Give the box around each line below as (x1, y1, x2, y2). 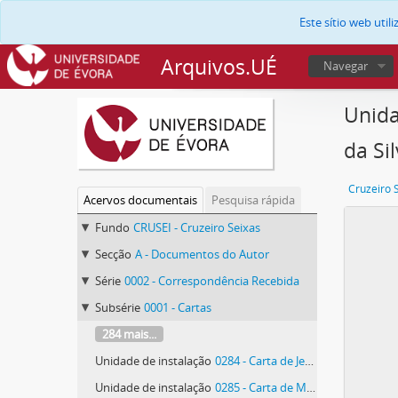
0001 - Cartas (144, 298, 211, 315)
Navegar (323, 58, 368, 74)
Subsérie (95, 298, 140, 315)
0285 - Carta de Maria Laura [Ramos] (215, 378, 306, 395)
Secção (95, 245, 131, 262)
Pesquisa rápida (211, 191, 295, 208)
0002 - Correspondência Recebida (124, 272, 299, 289)
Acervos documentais (84, 191, 197, 208)
